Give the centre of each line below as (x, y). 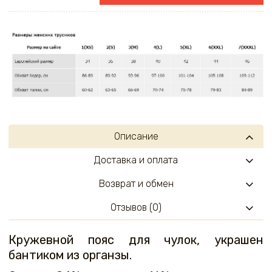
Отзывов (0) (136, 208)
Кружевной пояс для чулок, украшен (136, 240)
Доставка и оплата (136, 160)
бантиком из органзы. (70, 255)
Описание (136, 137)
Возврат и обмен (136, 184)
